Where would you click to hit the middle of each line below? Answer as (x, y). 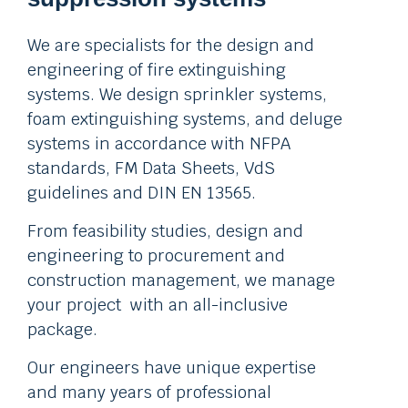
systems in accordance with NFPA (159, 143)
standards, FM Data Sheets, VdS (151, 168)
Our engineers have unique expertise (172, 367)
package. (62, 329)
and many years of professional (149, 392)
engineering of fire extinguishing (157, 70)
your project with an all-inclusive (158, 305)
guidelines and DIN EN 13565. (142, 193)
